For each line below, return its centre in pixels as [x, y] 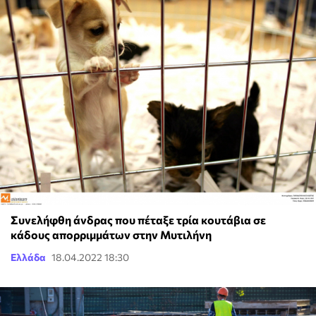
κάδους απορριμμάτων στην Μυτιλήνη [111, 235]
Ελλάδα [28, 257]
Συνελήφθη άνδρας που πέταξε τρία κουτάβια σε [138, 220]
